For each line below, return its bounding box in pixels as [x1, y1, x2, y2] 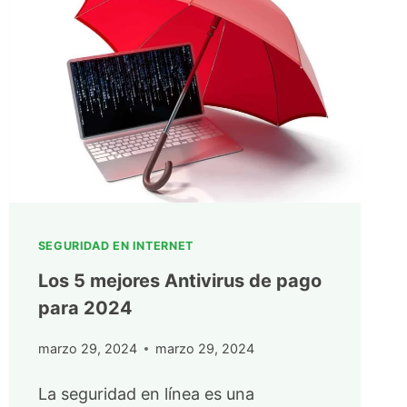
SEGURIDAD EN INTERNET [37, 239, 194, 253]
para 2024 [37, 296, 133, 319]
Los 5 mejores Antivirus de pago [37, 269, 322, 292]
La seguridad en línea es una [37, 383, 254, 403]
